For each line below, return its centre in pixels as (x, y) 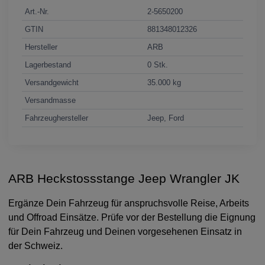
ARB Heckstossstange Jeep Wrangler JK (124, 178)
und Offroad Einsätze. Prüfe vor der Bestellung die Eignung (132, 218)
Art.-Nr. (37, 11)
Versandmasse (51, 100)
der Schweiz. (36, 246)
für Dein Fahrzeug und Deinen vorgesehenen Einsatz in (125, 232)
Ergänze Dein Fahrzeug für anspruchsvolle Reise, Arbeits (129, 203)
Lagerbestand (48, 64)
